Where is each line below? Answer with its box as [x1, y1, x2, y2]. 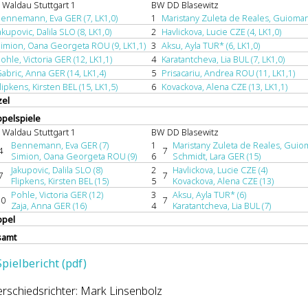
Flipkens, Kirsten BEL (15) [11, 175, 109, 187]
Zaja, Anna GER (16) [11, 199, 87, 212]
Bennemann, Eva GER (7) [11, 139, 109, 151]
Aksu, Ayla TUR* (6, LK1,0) [162, 39, 260, 52]
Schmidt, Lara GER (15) [173, 150, 261, 162]
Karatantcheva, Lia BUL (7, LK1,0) [162, 53, 285, 65]
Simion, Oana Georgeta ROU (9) [11, 150, 137, 162]
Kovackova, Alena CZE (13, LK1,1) [162, 80, 287, 93]
